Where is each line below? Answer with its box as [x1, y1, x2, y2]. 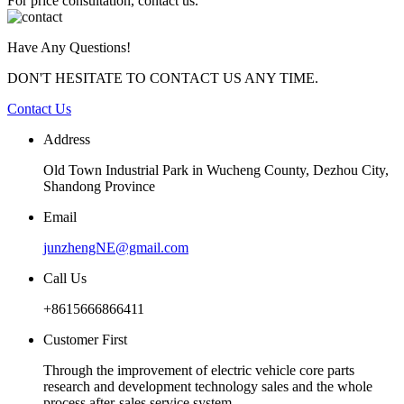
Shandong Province [43, 179, 155, 195]
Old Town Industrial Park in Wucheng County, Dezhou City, [43, 162, 389, 179]
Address [43, 132, 90, 148]
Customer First [43, 332, 127, 348]
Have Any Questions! [7, 40, 131, 56]
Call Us [43, 271, 87, 287]
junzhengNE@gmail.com [43, 240, 188, 256]
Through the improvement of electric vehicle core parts [43, 363, 354, 379]
